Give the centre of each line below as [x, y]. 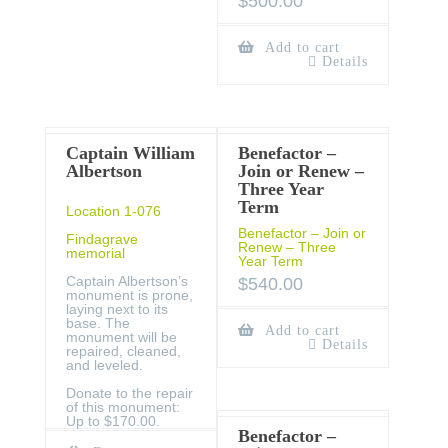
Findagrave [102, 238]
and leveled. [104, 364]
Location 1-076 [113, 210]
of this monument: [123, 406]
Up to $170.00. [113, 420]
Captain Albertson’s [127, 280]
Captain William [130, 152]
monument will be [121, 336]
